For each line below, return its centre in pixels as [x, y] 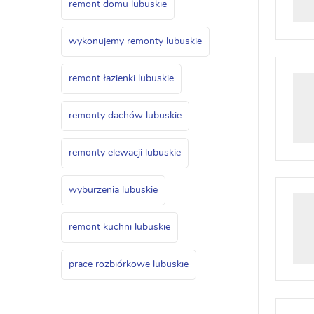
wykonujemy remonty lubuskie [135, 41]
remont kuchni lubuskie [120, 227]
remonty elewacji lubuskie [125, 153]
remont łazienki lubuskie [121, 78]
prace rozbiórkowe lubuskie [129, 264]
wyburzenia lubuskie [113, 190]
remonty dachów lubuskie [125, 116]
